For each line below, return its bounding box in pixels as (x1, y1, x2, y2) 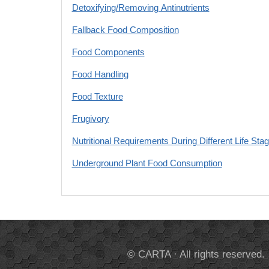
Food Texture (71, 91, 123, 101)
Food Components (71, 47, 145, 57)
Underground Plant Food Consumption (71, 158, 222, 168)
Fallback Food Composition (71, 25, 179, 35)
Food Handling (71, 69, 128, 79)
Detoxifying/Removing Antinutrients (71, 2, 210, 13)
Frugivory (71, 113, 109, 124)
